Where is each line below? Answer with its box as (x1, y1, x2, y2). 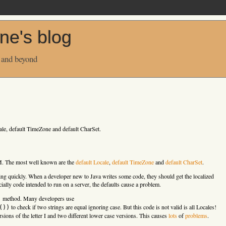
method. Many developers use (1, 194, 74, 202)
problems (185, 211, 207, 219)
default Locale (76, 157, 109, 166)
